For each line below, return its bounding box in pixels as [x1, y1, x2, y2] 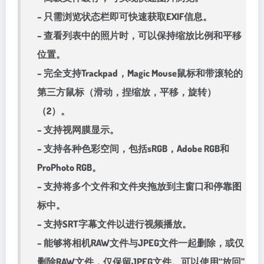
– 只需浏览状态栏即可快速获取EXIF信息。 [37, 11, 212, 22]
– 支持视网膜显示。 [37, 124, 119, 136]
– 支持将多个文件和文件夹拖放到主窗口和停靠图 [37, 180, 242, 192]
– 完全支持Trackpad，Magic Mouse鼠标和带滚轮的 [37, 67, 243, 79]
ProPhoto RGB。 [37, 161, 101, 173]
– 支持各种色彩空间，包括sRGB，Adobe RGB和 [37, 143, 229, 154]
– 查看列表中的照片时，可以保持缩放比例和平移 [37, 29, 242, 41]
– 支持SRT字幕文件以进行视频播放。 [37, 218, 192, 230]
